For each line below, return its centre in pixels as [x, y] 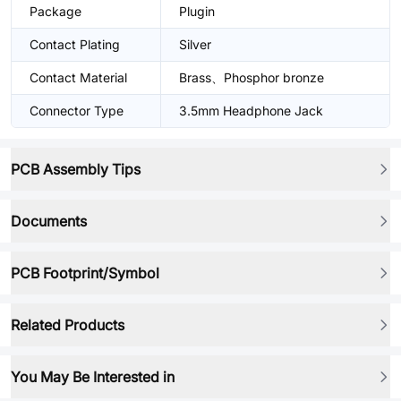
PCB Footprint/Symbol [85, 273]
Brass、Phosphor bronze [252, 77]
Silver [195, 44]
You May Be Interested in [93, 377]
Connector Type [77, 111]
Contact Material [78, 77]
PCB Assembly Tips [76, 169]
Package [55, 11]
